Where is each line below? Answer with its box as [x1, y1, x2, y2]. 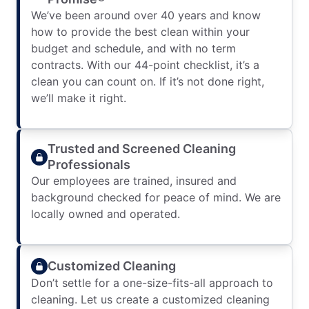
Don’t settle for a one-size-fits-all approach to [31, 276, 273, 290]
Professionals [48, 157, 130, 172]
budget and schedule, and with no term [31, 41, 236, 55]
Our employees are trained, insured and [31, 174, 237, 188]
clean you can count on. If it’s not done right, [31, 74, 264, 88]
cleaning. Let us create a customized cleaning [31, 292, 270, 306]
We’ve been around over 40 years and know [31, 8, 261, 22]
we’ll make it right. [31, 91, 126, 105]
